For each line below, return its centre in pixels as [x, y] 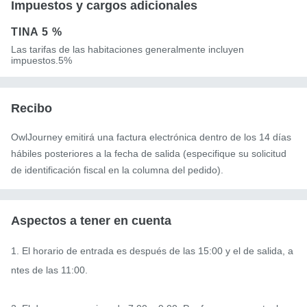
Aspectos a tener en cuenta [91, 220]
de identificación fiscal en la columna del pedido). [117, 170]
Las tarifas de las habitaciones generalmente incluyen [127, 49]
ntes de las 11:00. [49, 270]
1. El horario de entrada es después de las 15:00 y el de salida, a [152, 250]
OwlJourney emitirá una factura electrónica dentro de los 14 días [151, 137]
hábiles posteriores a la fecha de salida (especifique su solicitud [149, 153]
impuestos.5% [41, 60]
